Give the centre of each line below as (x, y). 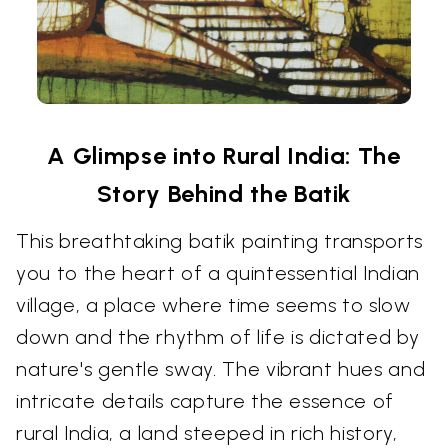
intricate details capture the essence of (205, 400)
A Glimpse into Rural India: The (224, 155)
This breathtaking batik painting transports (219, 240)
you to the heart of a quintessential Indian (218, 272)
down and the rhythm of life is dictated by (218, 336)
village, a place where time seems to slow (213, 304)
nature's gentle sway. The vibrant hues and (221, 368)
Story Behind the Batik (224, 193)
